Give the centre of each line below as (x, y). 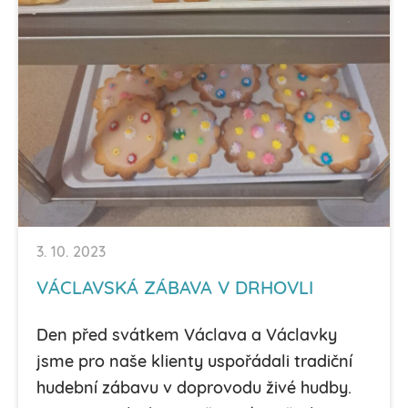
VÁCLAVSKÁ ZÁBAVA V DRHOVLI (175, 289)
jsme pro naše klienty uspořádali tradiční (194, 362)
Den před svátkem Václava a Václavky (187, 336)
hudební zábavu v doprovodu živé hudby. (194, 389)
